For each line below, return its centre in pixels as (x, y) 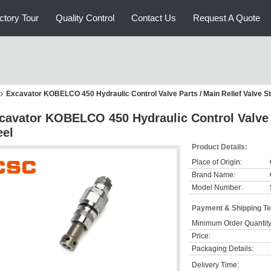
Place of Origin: (217, 162)
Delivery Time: (215, 265)
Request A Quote (227, 18)
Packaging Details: (223, 249)
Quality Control (85, 18)
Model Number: (217, 188)
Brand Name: (214, 175)
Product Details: (220, 147)
